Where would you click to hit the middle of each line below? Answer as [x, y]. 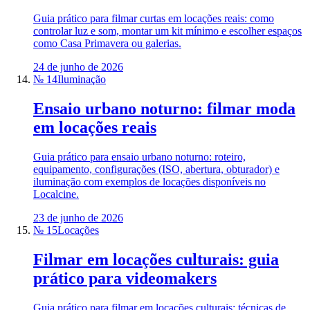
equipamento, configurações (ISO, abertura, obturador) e [156, 170]
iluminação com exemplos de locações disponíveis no [149, 182]
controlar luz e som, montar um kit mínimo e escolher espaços [167, 31]
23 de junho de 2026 [78, 218]
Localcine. [56, 194]
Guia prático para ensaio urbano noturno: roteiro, [139, 157]
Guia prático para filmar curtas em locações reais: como [154, 19]
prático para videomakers [125, 279]
